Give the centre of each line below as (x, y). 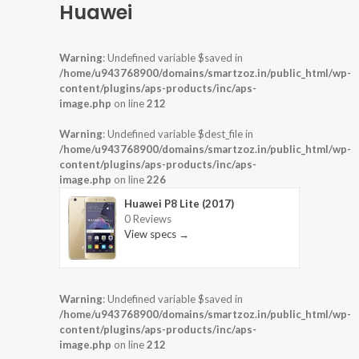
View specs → (157, 234)
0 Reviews (148, 218)
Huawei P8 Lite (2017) (179, 203)
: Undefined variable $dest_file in (178, 133)
